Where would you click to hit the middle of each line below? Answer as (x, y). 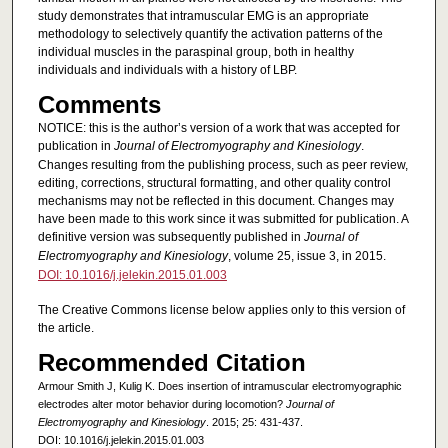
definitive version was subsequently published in (170, 237)
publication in (75, 146)
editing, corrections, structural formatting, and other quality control (214, 183)
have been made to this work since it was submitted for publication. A (222, 219)
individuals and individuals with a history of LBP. (167, 70)
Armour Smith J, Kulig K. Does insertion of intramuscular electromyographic (219, 386)
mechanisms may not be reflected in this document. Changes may (215, 201)
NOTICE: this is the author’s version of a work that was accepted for (218, 128)
